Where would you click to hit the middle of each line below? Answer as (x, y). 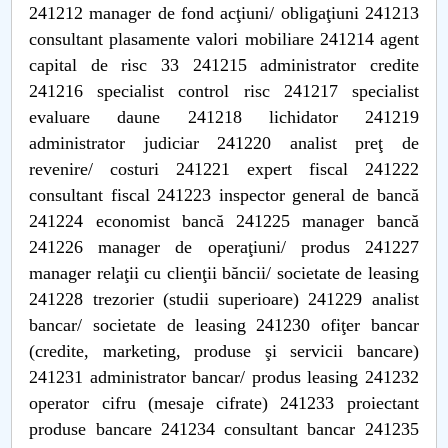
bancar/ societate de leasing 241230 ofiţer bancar (224, 325)
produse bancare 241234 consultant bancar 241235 (224, 429)
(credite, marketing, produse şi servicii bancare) (224, 351)
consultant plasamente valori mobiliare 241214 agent (224, 39)
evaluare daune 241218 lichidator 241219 (224, 117)
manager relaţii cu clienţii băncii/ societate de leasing (224, 273)
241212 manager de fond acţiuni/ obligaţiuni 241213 (224, 13)
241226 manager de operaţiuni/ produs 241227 (224, 247)
